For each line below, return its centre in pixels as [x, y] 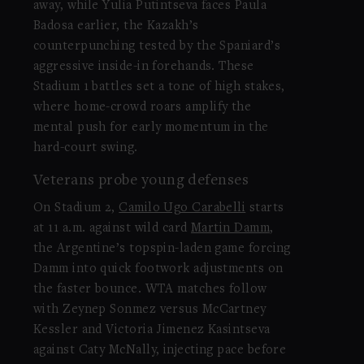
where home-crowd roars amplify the [142, 107]
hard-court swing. [85, 147]
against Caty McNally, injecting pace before [160, 351]
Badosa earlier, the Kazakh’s [116, 26]
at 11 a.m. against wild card [112, 229]
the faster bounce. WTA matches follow [150, 290]
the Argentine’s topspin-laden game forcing [162, 249]
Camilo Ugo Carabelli [182, 208]
